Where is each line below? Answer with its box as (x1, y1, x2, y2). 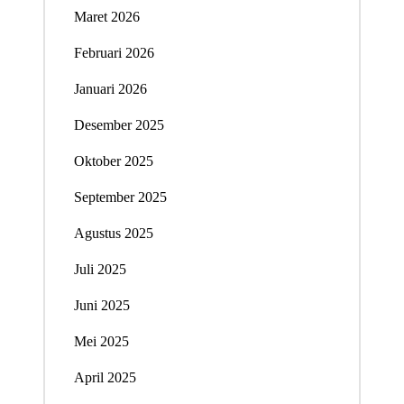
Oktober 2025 (73, 152, 153, 169)
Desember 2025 (73, 116, 164, 133)
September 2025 (73, 188, 167, 205)
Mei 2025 (73, 333, 129, 349)
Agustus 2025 (73, 225, 153, 241)
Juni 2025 (73, 297, 130, 313)
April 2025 (73, 369, 136, 385)
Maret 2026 (73, 8, 140, 24)
